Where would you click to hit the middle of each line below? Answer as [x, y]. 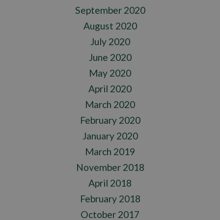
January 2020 [110, 136]
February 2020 [110, 120]
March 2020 [110, 105]
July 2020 [110, 42]
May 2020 [110, 73]
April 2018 [110, 183]
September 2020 [110, 10]
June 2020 [110, 57]
